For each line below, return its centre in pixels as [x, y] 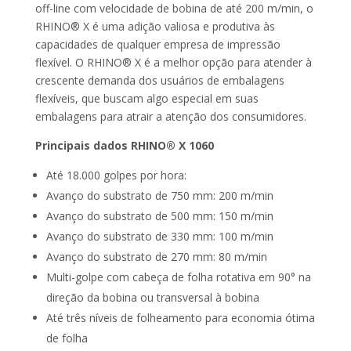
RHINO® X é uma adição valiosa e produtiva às [155, 27]
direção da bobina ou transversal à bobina [152, 298]
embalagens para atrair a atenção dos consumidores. [170, 117]
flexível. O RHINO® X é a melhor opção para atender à [173, 63]
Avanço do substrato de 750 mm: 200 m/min [159, 196]
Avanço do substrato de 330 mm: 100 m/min [159, 237]
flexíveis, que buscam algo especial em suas [147, 99]
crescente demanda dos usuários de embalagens [159, 81]
